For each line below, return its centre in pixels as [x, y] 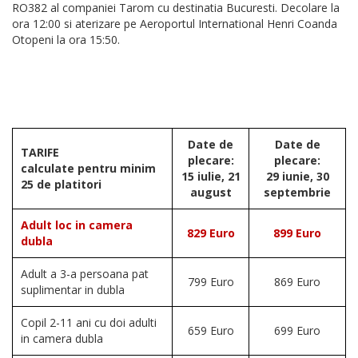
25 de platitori [61, 185]
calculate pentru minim [88, 169]
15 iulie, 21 [211, 177]
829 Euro [211, 233]
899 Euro [297, 233]
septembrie [297, 193]
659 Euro [211, 331]
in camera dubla [62, 339]
